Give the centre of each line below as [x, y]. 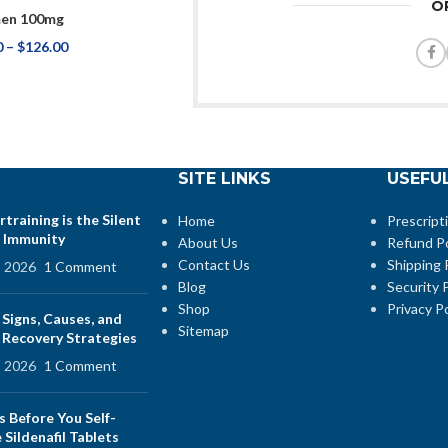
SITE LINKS [224, 178]
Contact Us [213, 264]
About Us [207, 242]
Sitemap [203, 330]
